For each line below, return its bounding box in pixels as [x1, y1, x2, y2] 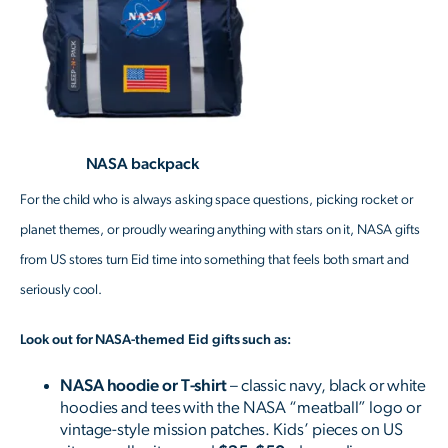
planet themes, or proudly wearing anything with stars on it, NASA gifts [20, 223, 420, 238]
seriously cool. [20, 283, 103, 298]
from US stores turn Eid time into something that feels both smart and [20, 253, 409, 268]
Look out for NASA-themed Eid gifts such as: [20, 333, 292, 348]
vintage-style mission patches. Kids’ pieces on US [60, 421, 403, 439]
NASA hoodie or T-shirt [60, 377, 228, 395]
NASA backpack [85, 156, 199, 173]
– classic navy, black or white [227, 377, 427, 395]
